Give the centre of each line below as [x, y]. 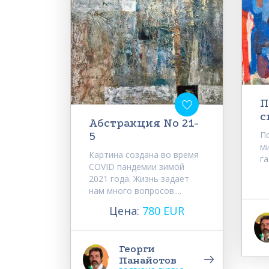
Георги [137, 249]
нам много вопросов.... [135, 191]
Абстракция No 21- [144, 123]
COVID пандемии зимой [137, 167]
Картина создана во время [144, 155]
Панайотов [148, 261]
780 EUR [163, 211]
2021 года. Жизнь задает [139, 179]
